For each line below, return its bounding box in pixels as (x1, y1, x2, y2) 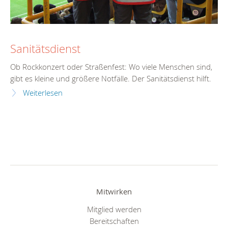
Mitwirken (96, 186, 132, 196)
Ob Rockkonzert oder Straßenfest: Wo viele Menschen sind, (10, 62, 212, 72)
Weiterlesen (23, 88, 63, 98)
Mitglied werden (87, 204, 141, 215)
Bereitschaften (89, 216, 139, 226)
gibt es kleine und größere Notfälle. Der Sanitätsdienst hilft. (10, 73, 211, 83)
